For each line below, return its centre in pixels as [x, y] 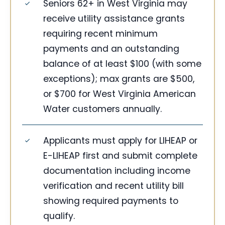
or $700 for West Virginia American [120, 94]
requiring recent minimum [100, 34]
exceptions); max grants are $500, [119, 79]
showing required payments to [111, 201]
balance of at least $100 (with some [122, 64]
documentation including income [117, 171]
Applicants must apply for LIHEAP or [120, 141]
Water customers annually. [102, 109]
